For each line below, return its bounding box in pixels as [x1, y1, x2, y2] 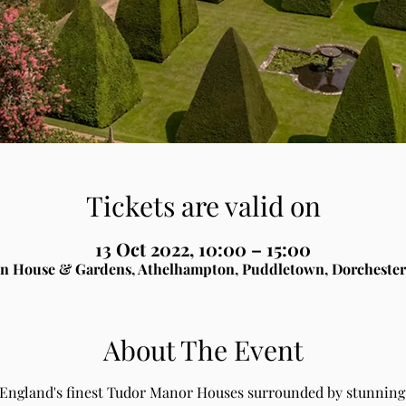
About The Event [102, 332, 304, 369]
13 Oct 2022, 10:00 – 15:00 [95, 237, 311, 262]
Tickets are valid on [85, 188, 321, 225]
